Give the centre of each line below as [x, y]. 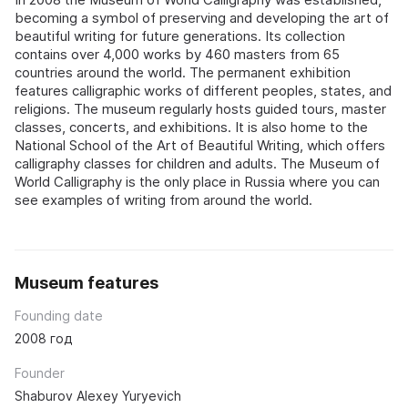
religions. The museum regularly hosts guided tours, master [200, 109]
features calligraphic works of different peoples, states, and [203, 91]
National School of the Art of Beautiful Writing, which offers [200, 146]
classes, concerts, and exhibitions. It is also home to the [191, 127]
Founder [40, 373]
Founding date [59, 316]
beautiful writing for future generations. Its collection [180, 36]
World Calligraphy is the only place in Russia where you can [197, 182]
